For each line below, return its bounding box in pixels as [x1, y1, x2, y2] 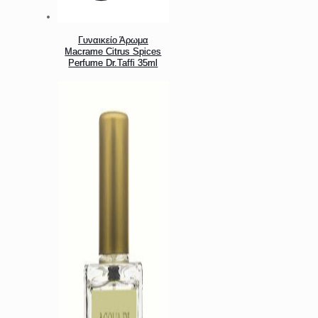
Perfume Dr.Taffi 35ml [68, 57, 158, 68]
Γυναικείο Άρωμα [77, 34, 148, 45]
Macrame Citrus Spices [65, 45, 162, 57]
